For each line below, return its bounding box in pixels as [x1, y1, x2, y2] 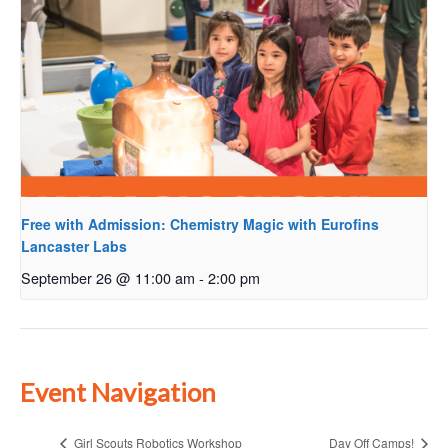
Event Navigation [20, 376, 216, 407]
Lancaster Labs [21, 236, 127, 257]
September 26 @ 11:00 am [21, 267, 195, 289]
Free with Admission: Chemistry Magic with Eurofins [21, 214, 379, 235]
